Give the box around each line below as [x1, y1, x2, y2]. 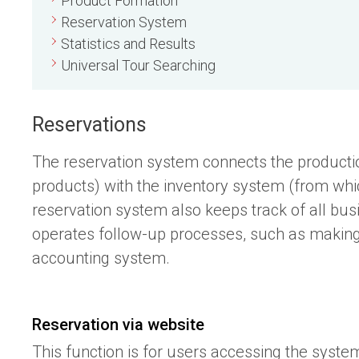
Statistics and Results [61, 35, 196, 53]
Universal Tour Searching [61, 57, 216, 75]
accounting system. [32, 248, 170, 268]
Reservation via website [32, 314, 204, 334]
